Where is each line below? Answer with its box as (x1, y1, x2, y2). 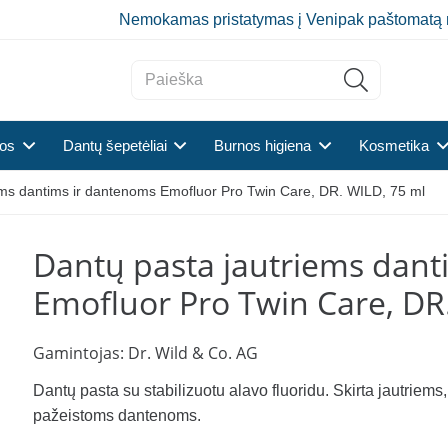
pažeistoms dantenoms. (33, 407, 202, 425)
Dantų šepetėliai (62, 137, 167, 154)
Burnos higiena (214, 137, 312, 154)
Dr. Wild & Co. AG (128, 342, 259, 365)
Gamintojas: (33, 342, 129, 365)
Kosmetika (359, 137, 430, 154)
